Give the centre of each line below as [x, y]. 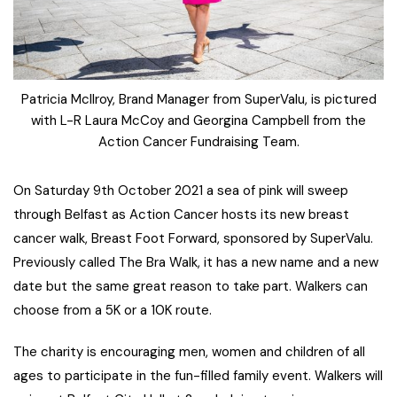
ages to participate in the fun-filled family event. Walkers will [198, 376]
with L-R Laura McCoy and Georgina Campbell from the [198, 121]
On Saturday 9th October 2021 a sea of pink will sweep [181, 191]
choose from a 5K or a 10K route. [113, 311]
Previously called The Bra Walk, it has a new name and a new [196, 263]
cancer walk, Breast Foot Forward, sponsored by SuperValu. [193, 239]
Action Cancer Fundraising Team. [198, 142]
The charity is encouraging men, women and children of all [189, 352]
